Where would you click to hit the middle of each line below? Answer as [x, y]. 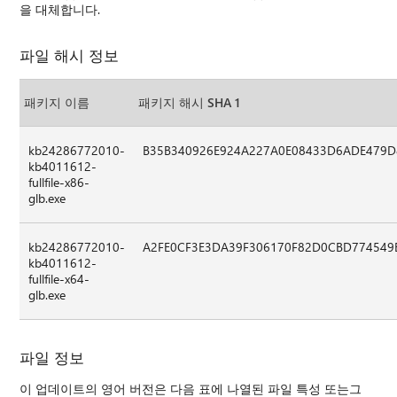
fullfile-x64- [59, 278]
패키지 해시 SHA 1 [190, 102]
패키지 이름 [57, 102]
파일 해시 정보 [70, 54]
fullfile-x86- [59, 182]
